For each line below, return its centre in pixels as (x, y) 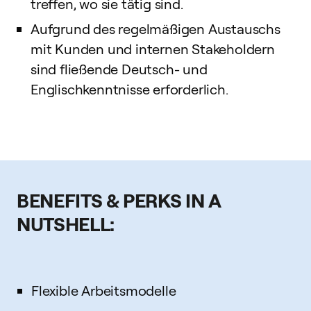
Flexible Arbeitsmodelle (104, 291)
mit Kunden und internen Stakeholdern (153, 49)
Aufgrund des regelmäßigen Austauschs (155, 29)
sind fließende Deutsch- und (119, 69)
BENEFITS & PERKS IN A (119, 200)
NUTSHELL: (66, 224)
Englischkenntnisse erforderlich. (129, 89)
